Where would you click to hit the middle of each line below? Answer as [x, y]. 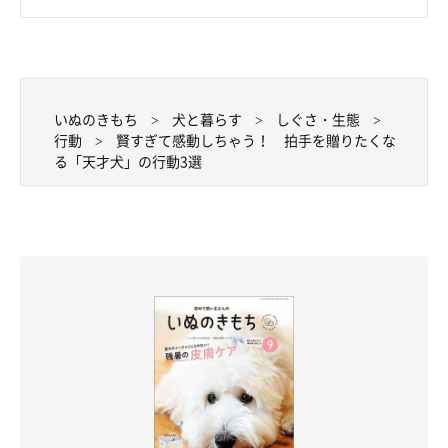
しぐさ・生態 [318, 118]
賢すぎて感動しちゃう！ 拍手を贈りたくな [256, 139]
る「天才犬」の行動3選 [128, 160]
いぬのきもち [96, 118]
